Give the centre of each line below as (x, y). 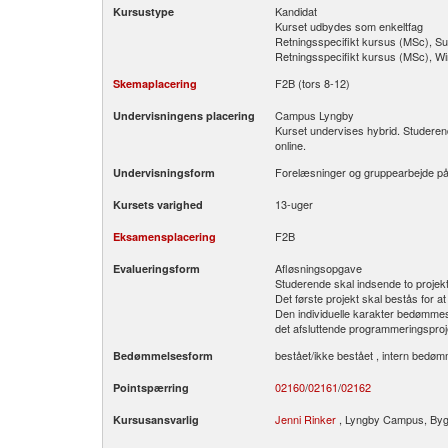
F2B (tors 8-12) (312, 83)
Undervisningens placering (184, 115)
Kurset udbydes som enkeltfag (349, 26)
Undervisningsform (164, 172)
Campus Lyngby (314, 115)
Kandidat (296, 11)
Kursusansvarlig (156, 419)
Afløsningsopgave (318, 268)
